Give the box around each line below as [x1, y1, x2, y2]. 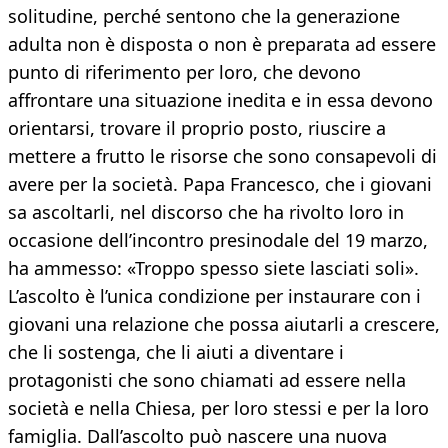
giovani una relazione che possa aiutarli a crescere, [8, 312, 440, 337]
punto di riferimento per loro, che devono [8, 60, 361, 85]
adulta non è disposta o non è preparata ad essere [8, 32, 436, 57]
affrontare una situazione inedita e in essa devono [8, 88, 433, 113]
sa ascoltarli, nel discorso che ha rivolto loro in [8, 200, 404, 225]
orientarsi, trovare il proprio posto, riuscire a [8, 116, 386, 141]
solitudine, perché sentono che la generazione [8, 4, 400, 29]
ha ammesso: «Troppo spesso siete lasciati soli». [8, 256, 419, 281]
